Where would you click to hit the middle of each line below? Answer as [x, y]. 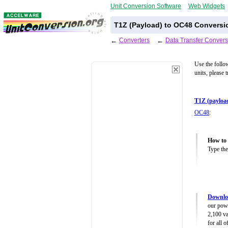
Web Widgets [207, 6]
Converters [134, 40]
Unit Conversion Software [146, 6]
